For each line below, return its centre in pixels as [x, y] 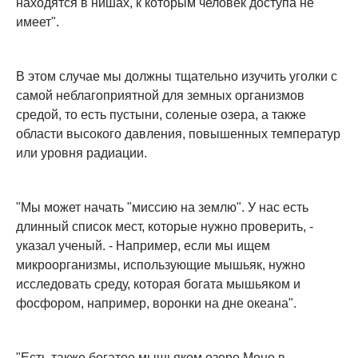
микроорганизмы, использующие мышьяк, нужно [161, 265]
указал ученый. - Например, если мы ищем [143, 246]
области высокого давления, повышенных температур [178, 134]
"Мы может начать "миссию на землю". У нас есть [162, 208]
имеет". [38, 22]
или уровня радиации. [82, 153]
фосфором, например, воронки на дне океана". [156, 304]
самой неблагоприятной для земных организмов [160, 96]
